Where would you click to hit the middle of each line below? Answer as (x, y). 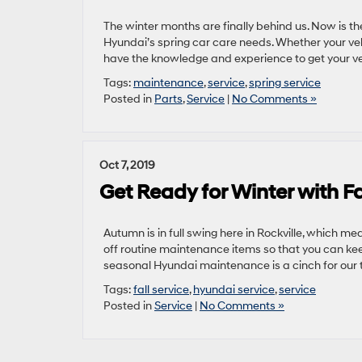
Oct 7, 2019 (127, 165)
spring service (285, 83)
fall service (161, 290)
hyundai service (234, 290)
